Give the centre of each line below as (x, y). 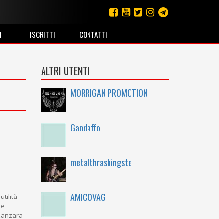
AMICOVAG (88, 197)
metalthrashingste (101, 162)
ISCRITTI (42, 34)
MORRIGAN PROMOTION (109, 93)
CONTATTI (93, 34)
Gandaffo (85, 128)
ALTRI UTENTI (65, 71)
